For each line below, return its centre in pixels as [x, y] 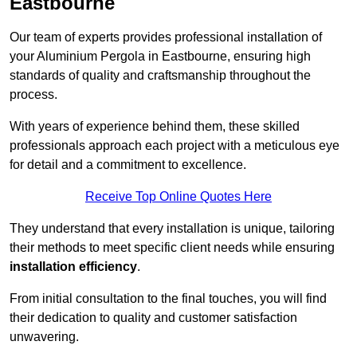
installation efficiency [73, 267]
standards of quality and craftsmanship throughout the [160, 76]
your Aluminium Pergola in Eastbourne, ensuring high [160, 57]
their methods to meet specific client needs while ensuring [172, 248]
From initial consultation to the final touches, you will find [168, 299]
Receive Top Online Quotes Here [178, 197]
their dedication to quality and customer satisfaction [153, 318]
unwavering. [44, 337]
